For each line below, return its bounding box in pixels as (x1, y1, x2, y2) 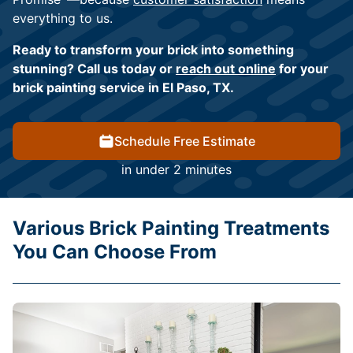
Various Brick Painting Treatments (13, 217, 329, 240)
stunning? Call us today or (13, 61, 176, 77)
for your (276, 61, 329, 77)
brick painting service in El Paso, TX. (13, 80, 234, 96)
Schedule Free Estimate (113, 133, 255, 150)
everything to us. (13, 10, 113, 27)
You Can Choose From (13, 240, 217, 264)
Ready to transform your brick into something (13, 42, 294, 58)
